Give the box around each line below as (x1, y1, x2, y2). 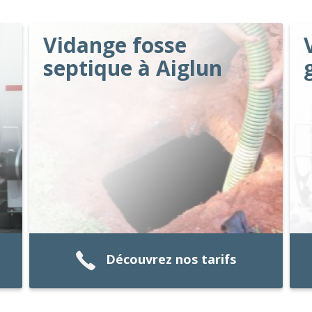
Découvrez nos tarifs (106, 251, 237, 268)
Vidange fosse (43, 31, 187, 59)
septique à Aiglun (43, 54, 223, 82)
